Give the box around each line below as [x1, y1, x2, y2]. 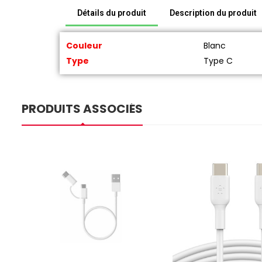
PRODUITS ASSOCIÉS [22, 100, 143, 117]
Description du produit [170, 8, 257, 18]
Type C [204, 54, 233, 67]
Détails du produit [77, 8, 146, 18]
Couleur [66, 39, 102, 51]
